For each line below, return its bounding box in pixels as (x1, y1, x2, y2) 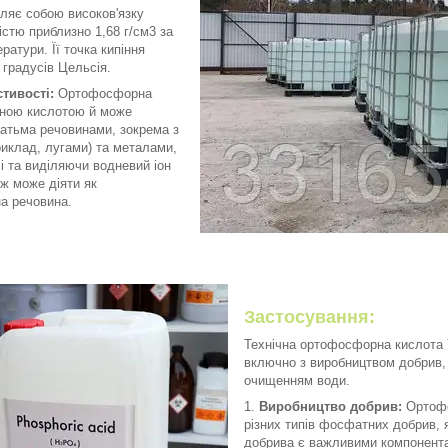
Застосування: (244, 306, 375, 327)
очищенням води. (244, 372, 350, 388)
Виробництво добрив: (259, 398, 402, 414)
